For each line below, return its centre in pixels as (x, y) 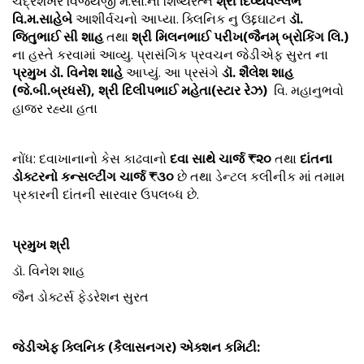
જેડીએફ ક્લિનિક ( (63, 347)
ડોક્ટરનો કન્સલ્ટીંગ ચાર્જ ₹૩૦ (93, 176)
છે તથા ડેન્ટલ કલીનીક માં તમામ (259, 176)
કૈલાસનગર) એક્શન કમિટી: (186, 347)
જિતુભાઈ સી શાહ (58, 37)
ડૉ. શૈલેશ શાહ (258, 72)
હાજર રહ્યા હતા (55, 108)
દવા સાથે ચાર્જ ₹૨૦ (221, 158)
